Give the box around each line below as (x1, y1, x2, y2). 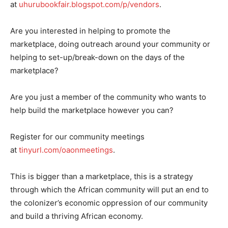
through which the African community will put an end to (10, 185, 209, 195)
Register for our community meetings (10, 132, 145, 142)
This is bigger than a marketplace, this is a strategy (10, 172, 193, 182)
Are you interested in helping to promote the (10, 26, 170, 36)
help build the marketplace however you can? (10, 105, 174, 116)
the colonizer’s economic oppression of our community (10, 198, 208, 208)
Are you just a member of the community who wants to (10, 92, 206, 102)
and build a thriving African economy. (10, 211, 143, 221)
